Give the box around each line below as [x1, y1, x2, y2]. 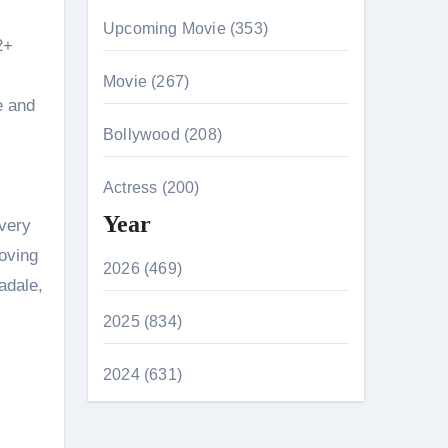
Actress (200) [103, 179, 200, 196]
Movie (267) [103, 73, 190, 90]
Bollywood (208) [103, 126, 222, 143]
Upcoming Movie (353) [103, 20, 268, 37]
